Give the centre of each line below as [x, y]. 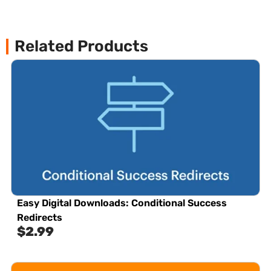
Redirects [40, 217]
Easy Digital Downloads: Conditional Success [122, 203]
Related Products [81, 46]
